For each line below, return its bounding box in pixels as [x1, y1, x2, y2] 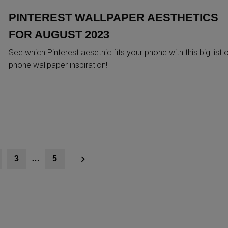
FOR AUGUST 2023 [8, 27, 109, 41]
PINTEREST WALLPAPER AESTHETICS [8, 11, 218, 24]
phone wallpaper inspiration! [8, 60, 107, 70]
